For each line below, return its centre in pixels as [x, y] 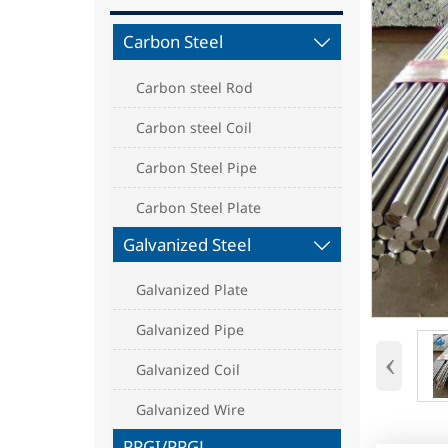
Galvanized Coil [188, 370]
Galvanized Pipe [190, 330]
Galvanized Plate [192, 290]
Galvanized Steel [186, 244]
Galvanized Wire [191, 410]
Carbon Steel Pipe [197, 167]
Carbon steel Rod [195, 87]
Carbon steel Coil [194, 127]
